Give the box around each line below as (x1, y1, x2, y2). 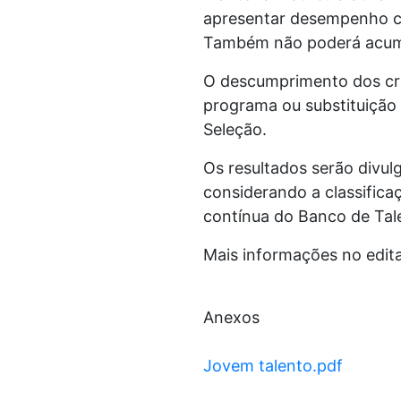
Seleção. (203, 120, 267, 140)
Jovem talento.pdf (203, 356, 343, 376)
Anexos (203, 308, 260, 328)
